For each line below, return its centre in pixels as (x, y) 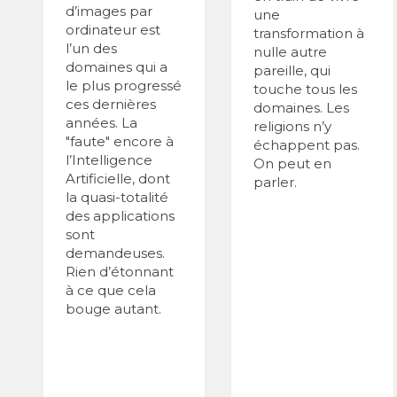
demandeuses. (115, 253)
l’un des (91, 49)
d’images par (109, 12)
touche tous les (306, 90)
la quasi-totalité (117, 198)
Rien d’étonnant (119, 272)
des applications (120, 216)
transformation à (309, 34)
